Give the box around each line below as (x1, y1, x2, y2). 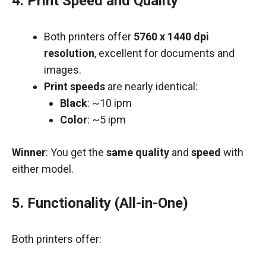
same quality (106, 146, 169, 159)
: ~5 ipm (87, 113, 126, 126)
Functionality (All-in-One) (27, 195, 188, 211)
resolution (44, 47, 94, 59)
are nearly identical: (105, 80, 198, 93)
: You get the (46, 146, 106, 159)
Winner (12, 146, 46, 159)
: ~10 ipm (87, 97, 132, 109)
